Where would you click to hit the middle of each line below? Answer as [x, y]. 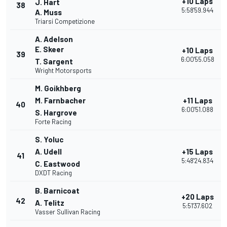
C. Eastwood [58, 164]
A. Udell [48, 152]
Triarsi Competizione [65, 22]
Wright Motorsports [63, 71]
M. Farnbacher [60, 101]
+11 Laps [197, 101]
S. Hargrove [56, 113]
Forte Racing [53, 122]
